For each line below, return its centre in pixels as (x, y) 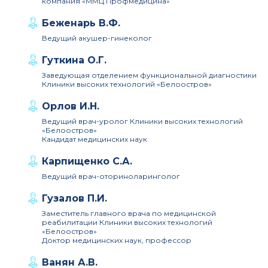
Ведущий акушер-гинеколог (97, 38)
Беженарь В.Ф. (81, 23)
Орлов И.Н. (71, 106)
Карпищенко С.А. (87, 161)
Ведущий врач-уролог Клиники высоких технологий (142, 121)
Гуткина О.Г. (74, 60)
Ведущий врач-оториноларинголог (111, 176)
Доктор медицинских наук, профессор (117, 240)
